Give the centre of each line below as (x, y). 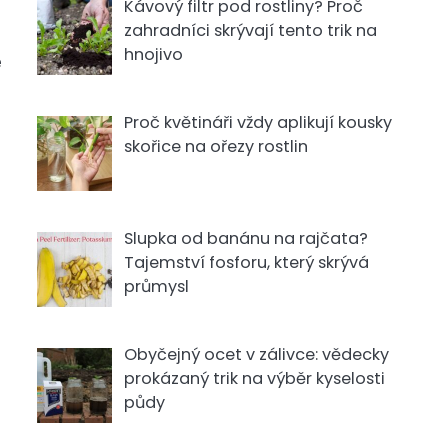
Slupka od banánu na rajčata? (245, 239)
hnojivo (153, 55)
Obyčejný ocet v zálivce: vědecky (256, 355)
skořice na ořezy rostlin (215, 147)
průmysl (156, 287)
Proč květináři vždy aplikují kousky (257, 123)
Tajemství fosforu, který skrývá (246, 263)
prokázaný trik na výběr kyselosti (254, 379)
